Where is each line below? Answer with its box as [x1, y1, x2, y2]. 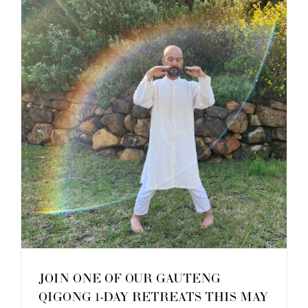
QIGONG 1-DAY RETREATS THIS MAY [38, 290, 268, 305]
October [269, 18, 296, 28]
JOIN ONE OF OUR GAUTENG [38, 272, 221, 287]
